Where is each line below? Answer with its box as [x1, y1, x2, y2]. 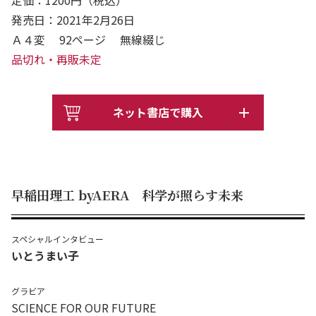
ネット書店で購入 [113, 104, 203, 121]
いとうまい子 [11, 247, 79, 265]
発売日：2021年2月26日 [11, 11, 135, 29]
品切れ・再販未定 [11, 51, 102, 68]
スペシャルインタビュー [11, 233, 104, 245]
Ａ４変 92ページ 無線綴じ [11, 31, 176, 49]
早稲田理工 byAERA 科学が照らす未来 [11, 186, 243, 205]
